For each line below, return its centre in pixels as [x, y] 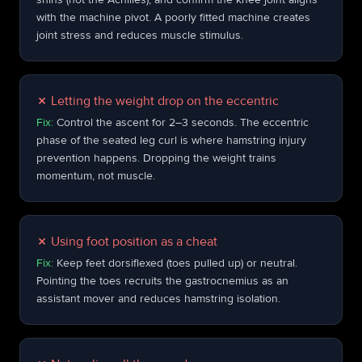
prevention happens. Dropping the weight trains [156, 158]
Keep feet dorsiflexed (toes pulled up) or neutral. [177, 263]
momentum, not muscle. [96, 176]
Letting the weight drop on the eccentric [165, 101]
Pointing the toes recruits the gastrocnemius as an [162, 281]
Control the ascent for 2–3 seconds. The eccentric [183, 122]
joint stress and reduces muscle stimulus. [140, 35]
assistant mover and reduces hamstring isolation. [158, 299]
